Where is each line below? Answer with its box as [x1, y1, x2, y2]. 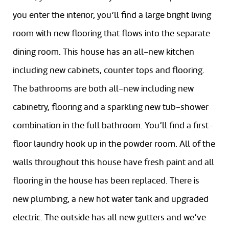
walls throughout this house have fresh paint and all [13, 157, 214, 168]
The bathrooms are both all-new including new [13, 83, 194, 95]
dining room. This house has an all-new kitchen [13, 47, 194, 58]
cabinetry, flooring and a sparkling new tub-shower [13, 102, 209, 113]
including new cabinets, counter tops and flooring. [13, 65, 204, 76]
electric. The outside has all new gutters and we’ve [13, 212, 206, 223]
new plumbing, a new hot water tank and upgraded [13, 194, 209, 205]
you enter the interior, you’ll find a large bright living [13, 10, 211, 21]
